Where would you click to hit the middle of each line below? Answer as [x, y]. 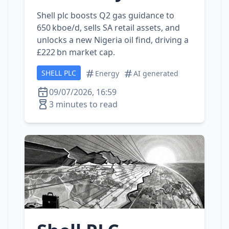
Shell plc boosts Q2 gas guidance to [106, 15]
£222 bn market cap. [76, 52]
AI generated [156, 73]
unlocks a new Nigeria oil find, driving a [113, 40]
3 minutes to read [83, 104]
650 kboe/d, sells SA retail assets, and [108, 28]
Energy [107, 73]
